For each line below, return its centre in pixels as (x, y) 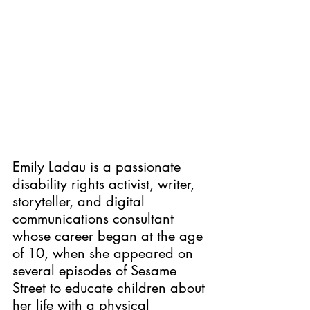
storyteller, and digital (81, 201)
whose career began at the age (110, 236)
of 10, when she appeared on (105, 253)
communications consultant (95, 218)
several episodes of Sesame (97, 270)
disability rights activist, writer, (106, 184)
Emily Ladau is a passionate (99, 166)
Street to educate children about (111, 288)
